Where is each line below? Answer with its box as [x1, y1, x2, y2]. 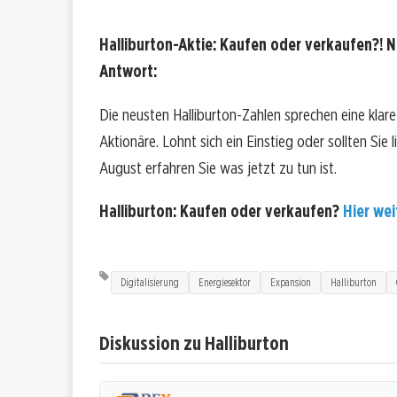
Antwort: [99, 61, 157, 82]
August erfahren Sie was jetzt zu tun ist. [99, 158, 337, 179]
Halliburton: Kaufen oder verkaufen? [99, 201, 343, 222]
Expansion [270, 275, 311, 289]
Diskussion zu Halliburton [99, 330, 289, 354]
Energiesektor [198, 275, 251, 289]
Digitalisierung [121, 275, 179, 289]
